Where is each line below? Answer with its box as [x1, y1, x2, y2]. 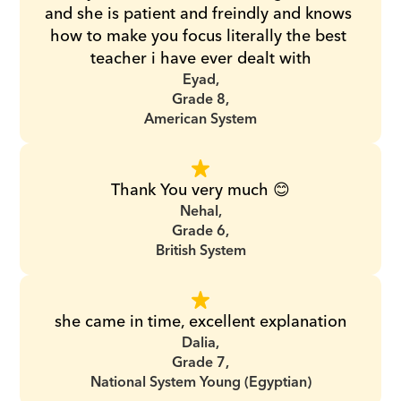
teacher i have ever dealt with [90, 45, 311, 73]
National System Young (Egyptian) [90, 370, 311, 395]
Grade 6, [172, 218, 229, 243]
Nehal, [179, 199, 222, 224]
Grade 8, [172, 87, 229, 112]
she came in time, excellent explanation [55, 308, 346, 336]
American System [144, 107, 257, 132]
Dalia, [182, 330, 219, 355]
